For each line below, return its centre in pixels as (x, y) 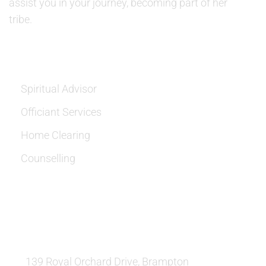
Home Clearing (56, 135)
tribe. (20, 19)
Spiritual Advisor (59, 89)
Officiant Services (61, 112)
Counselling (48, 158)
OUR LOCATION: (57, 229)
